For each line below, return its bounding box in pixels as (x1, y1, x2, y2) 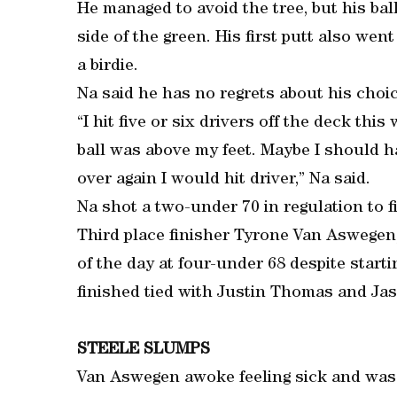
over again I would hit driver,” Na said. (77, 172, 370, 189)
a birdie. (77, 58, 138, 75)
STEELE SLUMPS (77, 342, 210, 359)
